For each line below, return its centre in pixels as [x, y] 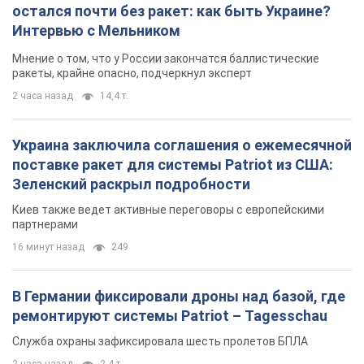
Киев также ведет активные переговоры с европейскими [168, 210]
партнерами [45, 225]
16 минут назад [48, 247]
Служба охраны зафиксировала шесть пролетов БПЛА [160, 342]
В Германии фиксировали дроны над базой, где [179, 297]
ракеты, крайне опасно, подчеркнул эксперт [132, 74]
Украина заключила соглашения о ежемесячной [182, 145]
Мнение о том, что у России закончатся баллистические [166, 59]
